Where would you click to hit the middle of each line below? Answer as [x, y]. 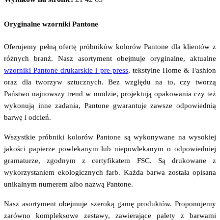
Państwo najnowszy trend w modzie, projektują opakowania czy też [110, 94]
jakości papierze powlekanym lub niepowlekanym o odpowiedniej [110, 149]
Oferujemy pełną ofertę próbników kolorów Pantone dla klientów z [110, 46]
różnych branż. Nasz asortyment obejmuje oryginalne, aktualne [110, 58]
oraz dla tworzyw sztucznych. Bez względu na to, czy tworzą [110, 82]
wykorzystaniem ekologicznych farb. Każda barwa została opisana [110, 172]
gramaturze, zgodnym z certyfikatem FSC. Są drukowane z [110, 160]
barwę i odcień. [27, 117]
